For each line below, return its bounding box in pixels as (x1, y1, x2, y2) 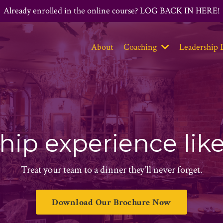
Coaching (123, 41, 159, 53)
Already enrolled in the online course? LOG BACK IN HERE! (3, 5, 220, 16)
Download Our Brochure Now (52, 196, 171, 208)
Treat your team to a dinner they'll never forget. (20, 163, 203, 177)
